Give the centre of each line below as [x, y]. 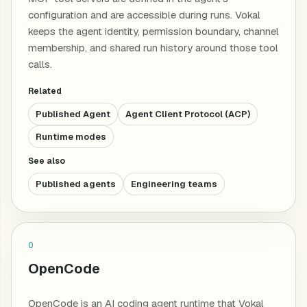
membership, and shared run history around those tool [153, 48]
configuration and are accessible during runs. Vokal [144, 15]
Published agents [76, 184]
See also [47, 161]
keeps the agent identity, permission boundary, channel [153, 31]
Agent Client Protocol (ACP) [188, 114]
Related [45, 91]
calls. [40, 64]
